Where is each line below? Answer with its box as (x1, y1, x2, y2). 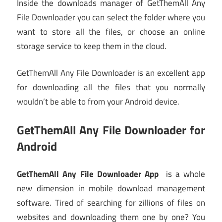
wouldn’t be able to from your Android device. (17, 95, 179, 109)
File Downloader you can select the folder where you (17, 10, 205, 24)
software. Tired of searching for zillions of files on (17, 196, 205, 210)
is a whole (159, 167, 205, 181)
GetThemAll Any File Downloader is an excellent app (17, 66, 205, 80)
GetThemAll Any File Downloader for (17, 120, 205, 139)
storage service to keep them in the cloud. (17, 39, 166, 53)
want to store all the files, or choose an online (17, 25, 205, 38)
